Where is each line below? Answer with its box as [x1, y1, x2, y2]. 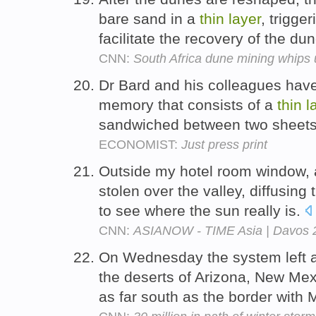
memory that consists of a [99, 97, 277, 114]
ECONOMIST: [99, 138, 181, 152]
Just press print [181, 138, 267, 152]
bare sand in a [99, 11, 200, 28]
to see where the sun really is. [99, 202, 305, 219]
